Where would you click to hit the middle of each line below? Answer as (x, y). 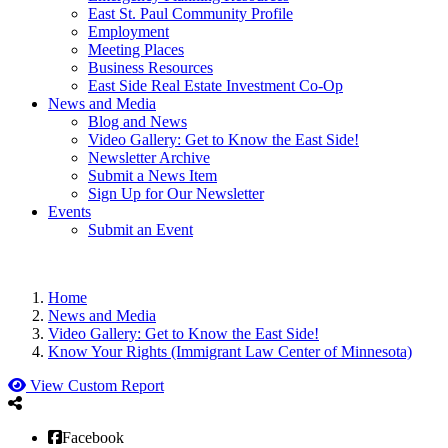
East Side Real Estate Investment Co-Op (215, 85)
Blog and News (137, 121)
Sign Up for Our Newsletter (176, 193)
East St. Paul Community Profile (190, 13)
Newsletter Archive (149, 157)
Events (69, 211)
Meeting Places (136, 49)
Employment (128, 31)
